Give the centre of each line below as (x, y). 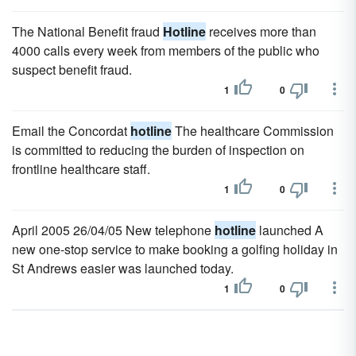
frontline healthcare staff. (81, 169)
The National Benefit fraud (87, 31)
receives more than (261, 31)
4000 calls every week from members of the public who (166, 50)
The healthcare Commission (253, 131)
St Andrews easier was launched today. (123, 268)
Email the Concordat (71, 131)
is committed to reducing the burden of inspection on (158, 150)
